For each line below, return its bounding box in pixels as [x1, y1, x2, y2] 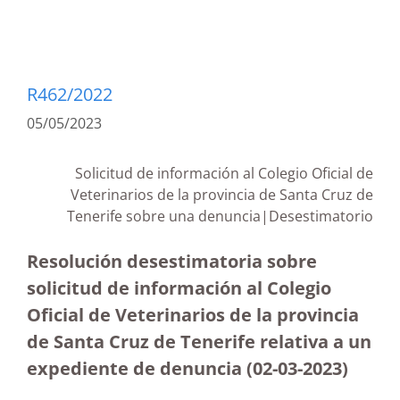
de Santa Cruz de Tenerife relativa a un [27, 329, 371, 354]
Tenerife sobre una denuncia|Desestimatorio [67, 206, 373, 226]
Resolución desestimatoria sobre [27, 249, 317, 273]
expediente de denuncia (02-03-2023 [27, 356, 342, 380]
